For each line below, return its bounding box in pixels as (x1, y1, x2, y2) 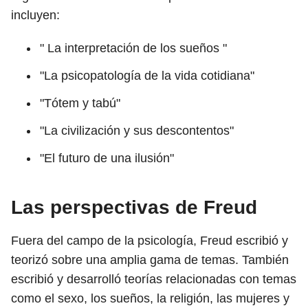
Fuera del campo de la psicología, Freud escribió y (11, 234, 288, 247)
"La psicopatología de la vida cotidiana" (40, 69, 254, 82)
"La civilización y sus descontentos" (40, 124, 234, 137)
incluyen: (11, 8, 60, 22)
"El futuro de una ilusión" (40, 151, 174, 165)
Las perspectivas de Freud (11, 197, 257, 218)
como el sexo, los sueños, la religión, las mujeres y (11, 291, 289, 305)
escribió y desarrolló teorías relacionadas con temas (11, 272, 296, 286)
